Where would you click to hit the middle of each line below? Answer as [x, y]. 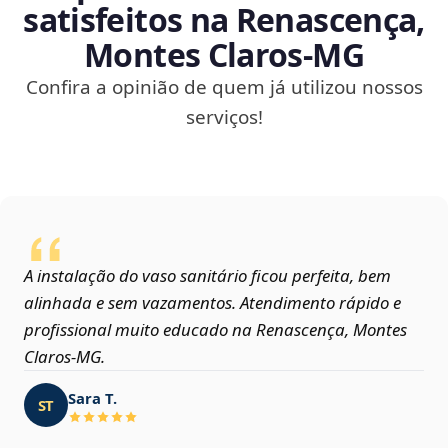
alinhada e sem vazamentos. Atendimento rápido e [212, 303]
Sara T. [92, 397]
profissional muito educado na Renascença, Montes [215, 330]
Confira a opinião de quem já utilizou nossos [224, 87]
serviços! [224, 117]
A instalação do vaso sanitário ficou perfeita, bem [207, 276]
